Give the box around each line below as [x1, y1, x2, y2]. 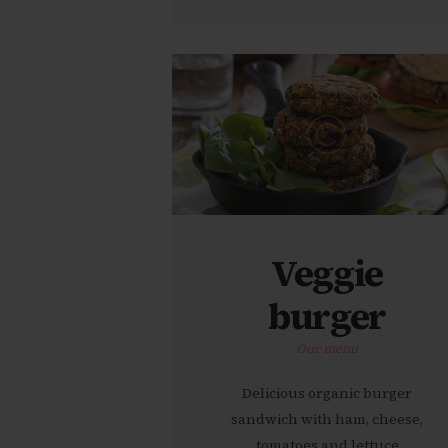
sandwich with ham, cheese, [231, 409, 423, 430]
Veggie [271, 247, 383, 298]
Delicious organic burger [242, 383, 412, 404]
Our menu [296, 339, 358, 357]
